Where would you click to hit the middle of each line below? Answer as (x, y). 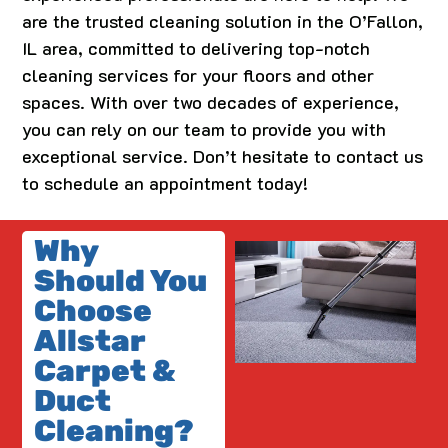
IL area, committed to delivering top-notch (196, 47)
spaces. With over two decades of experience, (211, 101)
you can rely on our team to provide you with (204, 128)
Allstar (90, 340)
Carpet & (105, 370)
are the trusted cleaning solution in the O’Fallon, (223, 20)
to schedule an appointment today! (165, 182)
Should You (121, 280)
